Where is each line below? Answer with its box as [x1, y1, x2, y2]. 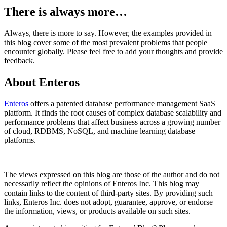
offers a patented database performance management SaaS [28, 99, 215, 108]
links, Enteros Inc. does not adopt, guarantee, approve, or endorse [4, 198, 213, 207]
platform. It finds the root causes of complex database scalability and [4, 108, 221, 118]
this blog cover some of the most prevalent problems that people [4, 38, 207, 47]
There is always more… [4, 5, 127, 19]
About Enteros [4, 75, 80, 89]
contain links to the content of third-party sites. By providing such [4, 188, 213, 198]
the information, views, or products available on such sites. [4, 207, 191, 216]
